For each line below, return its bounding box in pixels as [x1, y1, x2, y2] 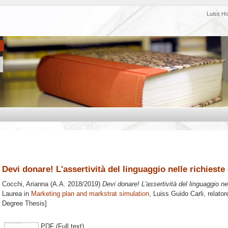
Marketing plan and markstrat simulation [31, 190, 149, 198]
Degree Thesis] [2, 199, 47, 208]
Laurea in [2, 190, 31, 198]
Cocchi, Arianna [2, 180, 48, 188]
